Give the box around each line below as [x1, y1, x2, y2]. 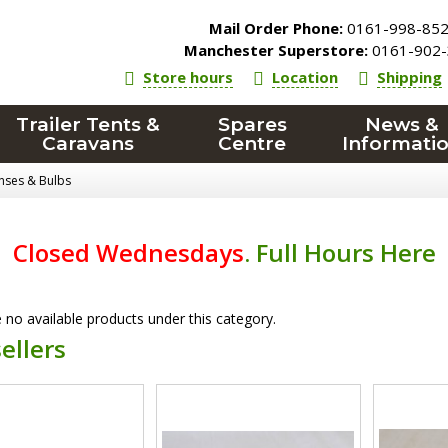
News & [364, 113, 439, 136]
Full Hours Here [255, 236, 436, 269]
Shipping [377, 67, 443, 87]
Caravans [42, 132, 135, 155]
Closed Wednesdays [12, 236, 244, 269]
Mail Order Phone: [209, 18, 344, 38]
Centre [218, 132, 287, 155]
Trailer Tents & [16, 113, 161, 136]
